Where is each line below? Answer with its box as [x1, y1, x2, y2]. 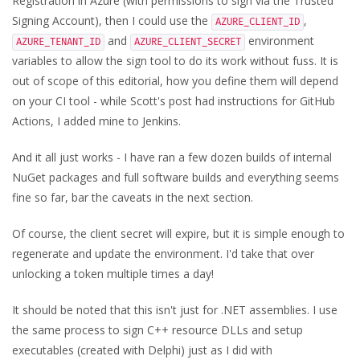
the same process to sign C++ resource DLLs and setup [12, 322, 303, 337]
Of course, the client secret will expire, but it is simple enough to [12, 226, 345, 241]
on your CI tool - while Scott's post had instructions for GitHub [12, 93, 335, 108]
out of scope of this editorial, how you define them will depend [12, 73, 338, 88]
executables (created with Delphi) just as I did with [12, 342, 272, 358]
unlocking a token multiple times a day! [12, 266, 214, 281]
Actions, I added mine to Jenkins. [12, 113, 181, 129]
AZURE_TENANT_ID [16, 36, 100, 48]
